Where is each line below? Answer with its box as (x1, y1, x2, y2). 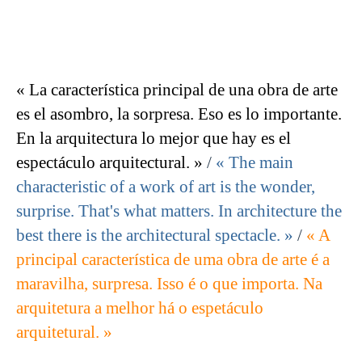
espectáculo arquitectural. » (16, 153, 203, 173)
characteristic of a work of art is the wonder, (16, 177, 315, 197)
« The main (216, 153, 293, 173)
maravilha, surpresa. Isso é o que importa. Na (16, 274, 322, 294)
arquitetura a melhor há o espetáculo (16, 298, 263, 318)
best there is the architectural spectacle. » (16, 225, 293, 246)
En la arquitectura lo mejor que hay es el (16, 128, 291, 149)
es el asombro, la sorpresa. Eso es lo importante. (16, 104, 342, 124)
